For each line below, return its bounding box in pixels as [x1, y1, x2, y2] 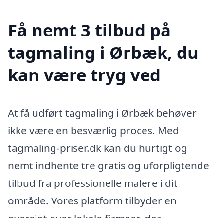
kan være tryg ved [8, 63, 161, 86]
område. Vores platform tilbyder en [8, 193, 177, 207]
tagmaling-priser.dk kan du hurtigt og [8, 141, 187, 155]
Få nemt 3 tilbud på [8, 18, 171, 41]
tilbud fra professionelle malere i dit [8, 176, 178, 190]
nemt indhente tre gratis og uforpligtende [8, 158, 209, 172]
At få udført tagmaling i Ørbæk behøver [8, 106, 197, 120]
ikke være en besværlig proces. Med [8, 123, 179, 137]
